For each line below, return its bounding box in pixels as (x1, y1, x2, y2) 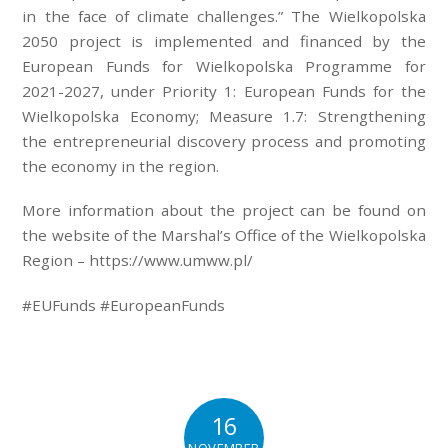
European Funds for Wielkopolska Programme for (22, 55, 426, 76)
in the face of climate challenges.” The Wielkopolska (22, 5, 426, 26)
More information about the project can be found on (22, 200, 426, 221)
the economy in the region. (22, 155, 220, 176)
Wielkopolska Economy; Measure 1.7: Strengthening (22, 105, 426, 126)
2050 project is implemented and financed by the (22, 30, 426, 51)
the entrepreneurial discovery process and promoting (22, 130, 426, 151)
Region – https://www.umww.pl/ (22, 250, 254, 271)
